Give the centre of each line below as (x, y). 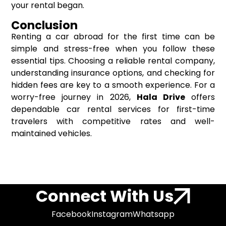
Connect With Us (105, 196)
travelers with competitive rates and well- (113, 122)
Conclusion (45, 25)
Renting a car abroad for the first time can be (113, 37)
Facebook (71, 214)
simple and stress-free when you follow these (113, 49)
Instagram (112, 214)
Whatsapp (154, 214)
